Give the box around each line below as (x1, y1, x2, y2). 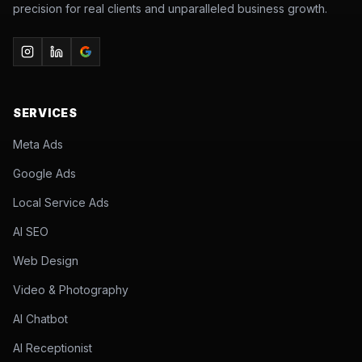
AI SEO (13, 225, 48, 238)
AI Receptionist (13, 341, 92, 355)
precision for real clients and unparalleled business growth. (13, 2, 327, 15)
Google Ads (13, 166, 76, 180)
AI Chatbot (13, 312, 68, 326)
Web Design (13, 254, 78, 267)
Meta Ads (13, 137, 63, 151)
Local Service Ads (13, 196, 109, 209)
